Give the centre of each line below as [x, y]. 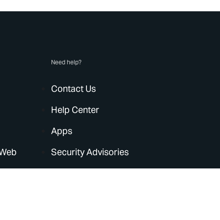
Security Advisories [90, 152]
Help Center [75, 110]
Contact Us [74, 89]
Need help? [67, 62]
